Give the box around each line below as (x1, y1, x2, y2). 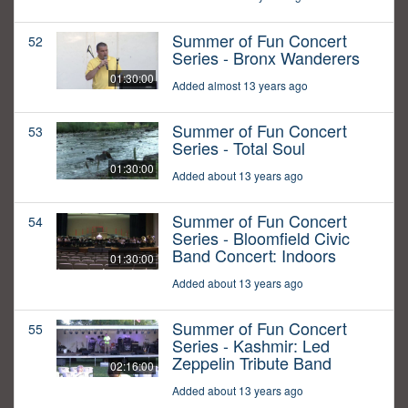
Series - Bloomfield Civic (172, 226, 350, 250)
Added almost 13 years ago (172, 77, 308, 94)
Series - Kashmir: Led (172, 333, 330, 358)
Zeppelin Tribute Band (172, 351, 331, 375)
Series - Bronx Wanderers (172, 46, 360, 70)
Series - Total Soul (172, 136, 305, 160)
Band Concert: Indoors (172, 243, 336, 268)
